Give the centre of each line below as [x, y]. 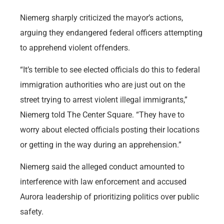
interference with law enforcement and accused [103, 182]
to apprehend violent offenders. [75, 47]
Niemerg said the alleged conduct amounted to [102, 167]
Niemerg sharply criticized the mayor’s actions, [101, 17]
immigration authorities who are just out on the [102, 84]
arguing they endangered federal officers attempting [111, 32]
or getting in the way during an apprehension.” [101, 144]
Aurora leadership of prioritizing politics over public [109, 197]
